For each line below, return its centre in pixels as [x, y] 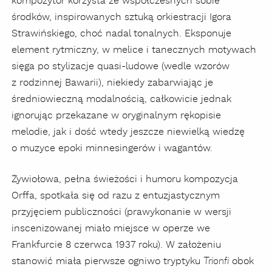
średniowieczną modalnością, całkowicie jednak [121, 99]
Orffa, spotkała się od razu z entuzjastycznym [116, 195]
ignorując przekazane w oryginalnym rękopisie [116, 115]
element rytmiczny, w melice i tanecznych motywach [134, 50]
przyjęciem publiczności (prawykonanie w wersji [121, 212]
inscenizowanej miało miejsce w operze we [111, 228]
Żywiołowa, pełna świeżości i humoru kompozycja [125, 179]
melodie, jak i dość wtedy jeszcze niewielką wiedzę [128, 132]
